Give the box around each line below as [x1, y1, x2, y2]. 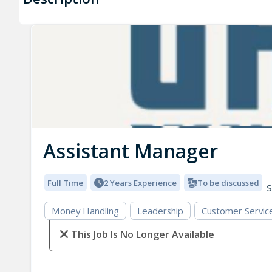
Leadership [137, 205, 183, 217]
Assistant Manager [42, 138, 218, 165]
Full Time [47, 177, 84, 188]
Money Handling [51, 205, 119, 217]
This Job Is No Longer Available [70, 228, 214, 242]
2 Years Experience [103, 177, 177, 188]
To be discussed [197, 177, 259, 188]
